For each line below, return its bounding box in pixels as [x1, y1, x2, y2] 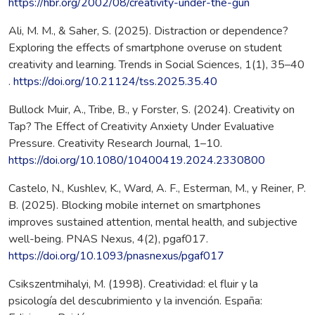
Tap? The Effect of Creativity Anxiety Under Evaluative [8, 119, 274, 135]
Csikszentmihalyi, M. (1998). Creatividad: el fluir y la [8, 276, 258, 292]
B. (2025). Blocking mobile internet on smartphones [8, 198, 261, 214]
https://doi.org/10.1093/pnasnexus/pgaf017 [8, 248, 224, 264]
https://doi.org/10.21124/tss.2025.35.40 [13, 74, 217, 90]
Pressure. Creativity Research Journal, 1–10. [8, 136, 222, 152]
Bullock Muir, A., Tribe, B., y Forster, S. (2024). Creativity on [8, 102, 295, 118]
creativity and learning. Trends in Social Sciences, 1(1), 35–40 [8, 57, 304, 73]
